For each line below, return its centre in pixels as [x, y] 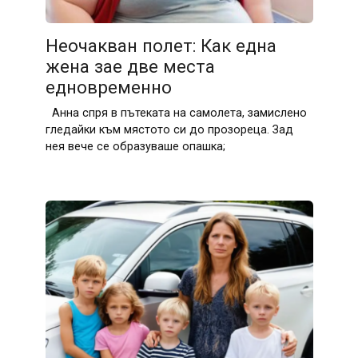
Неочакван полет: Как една [161, 46]
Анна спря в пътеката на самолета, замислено [176, 113]
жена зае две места [130, 67]
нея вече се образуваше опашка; [135, 147]
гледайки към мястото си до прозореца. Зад [169, 130]
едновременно [108, 88]
